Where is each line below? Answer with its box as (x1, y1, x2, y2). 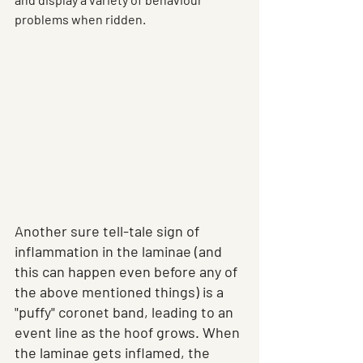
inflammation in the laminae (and (15, 242, 225, 261)
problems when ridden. (15, 11, 148, 28)
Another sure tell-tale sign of (15, 222, 203, 241)
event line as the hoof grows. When (15, 323, 243, 342)
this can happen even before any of (15, 263, 241, 281)
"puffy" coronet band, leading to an (15, 303, 237, 322)
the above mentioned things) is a (15, 283, 227, 301)
